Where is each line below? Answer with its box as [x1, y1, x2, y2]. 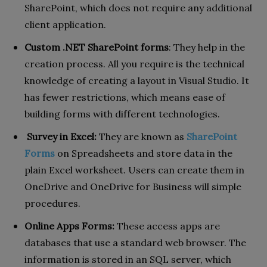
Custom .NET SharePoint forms [24, 41, 169, 54]
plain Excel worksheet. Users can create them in [24, 164, 244, 176]
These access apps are [117, 220, 220, 232]
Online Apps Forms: [24, 220, 117, 232]
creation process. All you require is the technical [24, 58, 244, 70]
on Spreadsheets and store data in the [55, 147, 232, 160]
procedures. [24, 197, 83, 210]
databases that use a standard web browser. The [24, 237, 246, 249]
